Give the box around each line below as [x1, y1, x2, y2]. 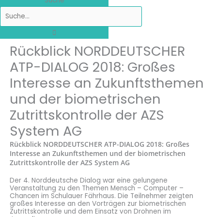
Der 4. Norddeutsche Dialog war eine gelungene [10, 176, 168, 186]
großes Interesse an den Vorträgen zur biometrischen [10, 199, 186, 209]
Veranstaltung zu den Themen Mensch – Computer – [10, 184, 184, 193]
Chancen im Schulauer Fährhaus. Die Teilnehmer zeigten [10, 191, 193, 201]
